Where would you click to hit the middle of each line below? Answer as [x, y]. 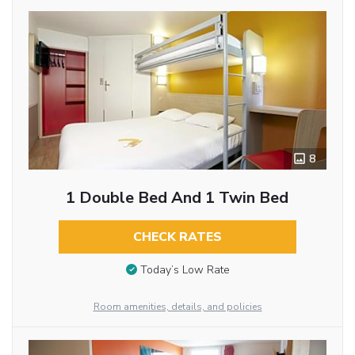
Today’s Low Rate [185, 270]
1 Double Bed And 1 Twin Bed [177, 198]
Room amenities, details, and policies [177, 307]
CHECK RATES [177, 237]
